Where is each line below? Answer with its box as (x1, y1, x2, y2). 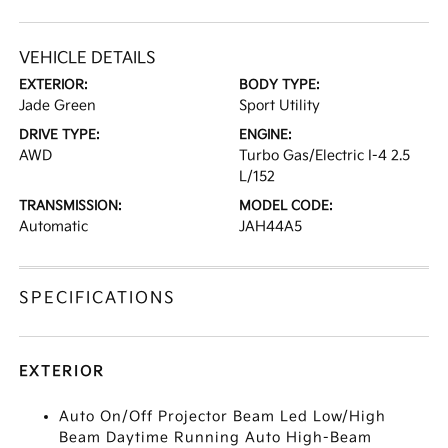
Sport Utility (239, 97, 320, 114)
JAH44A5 (239, 218, 302, 235)
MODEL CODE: (239, 198, 333, 214)
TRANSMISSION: (19, 198, 123, 214)
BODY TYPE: (239, 77, 320, 93)
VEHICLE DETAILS (19, 49, 157, 68)
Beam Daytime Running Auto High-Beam (59, 429, 373, 446)
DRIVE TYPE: (19, 127, 101, 143)
